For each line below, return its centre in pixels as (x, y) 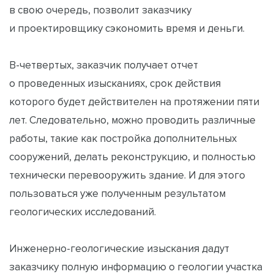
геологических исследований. (83, 211)
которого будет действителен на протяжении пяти (134, 101)
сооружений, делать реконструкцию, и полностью (132, 156)
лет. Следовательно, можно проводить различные (132, 120)
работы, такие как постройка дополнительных (123, 138)
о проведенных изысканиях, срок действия (115, 83)
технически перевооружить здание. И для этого (127, 175)
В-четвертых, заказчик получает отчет (104, 65)
